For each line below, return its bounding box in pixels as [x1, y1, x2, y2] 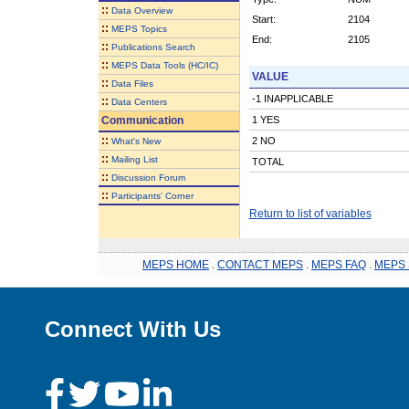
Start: [251, 13, 276, 25]
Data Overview [110, 5, 173, 16]
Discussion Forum [110, 172, 185, 183]
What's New [110, 135, 161, 146]
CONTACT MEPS [217, 257, 303, 271]
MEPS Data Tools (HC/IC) [110, 59, 218, 70]
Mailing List [110, 153, 158, 164]
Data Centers [110, 96, 167, 107]
